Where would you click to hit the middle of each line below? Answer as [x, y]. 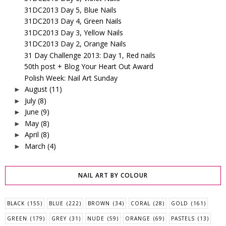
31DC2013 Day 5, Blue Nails [70, 10]
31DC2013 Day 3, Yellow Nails [73, 32]
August [36, 89]
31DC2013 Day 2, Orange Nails [75, 44]
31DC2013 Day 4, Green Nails [73, 21]
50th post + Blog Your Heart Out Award [89, 67]
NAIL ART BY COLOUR [113, 175]
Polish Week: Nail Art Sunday [71, 78]
